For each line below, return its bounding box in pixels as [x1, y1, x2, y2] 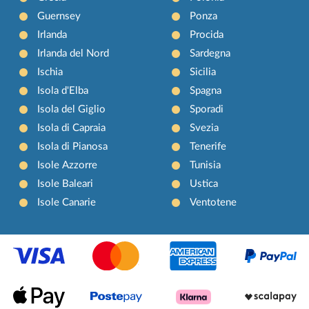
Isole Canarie [37, 197, 97, 208]
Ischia [37, 66, 63, 77]
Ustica [189, 178, 218, 189]
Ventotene [189, 197, 237, 208]
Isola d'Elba [37, 85, 89, 96]
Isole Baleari [37, 178, 94, 189]
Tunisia [189, 159, 221, 170]
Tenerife [189, 141, 226, 152]
